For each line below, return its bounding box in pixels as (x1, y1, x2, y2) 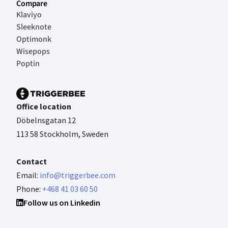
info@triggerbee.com (40, 170, 116, 181)
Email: (16, 170, 40, 181)
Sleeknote (16, 21, 51, 33)
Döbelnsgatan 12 (16, 115, 76, 126)
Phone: (16, 184, 42, 194)
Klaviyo (16, 9, 42, 21)
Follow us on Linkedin (23, 197, 100, 208)
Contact (16, 156, 47, 167)
